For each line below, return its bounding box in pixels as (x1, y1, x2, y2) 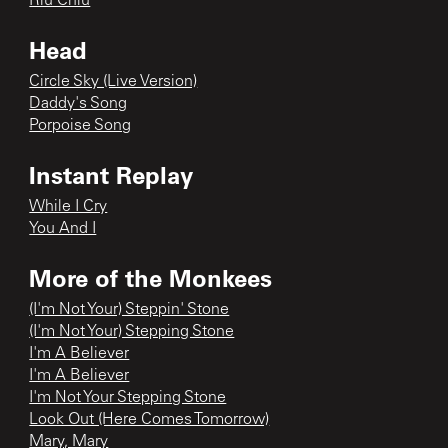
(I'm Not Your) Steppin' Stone (29, 301, 230, 318)
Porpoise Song (29, 117, 132, 134)
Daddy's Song (29, 95, 128, 112)
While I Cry (29, 198, 108, 215)
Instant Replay (29, 158, 194, 190)
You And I (29, 220, 97, 237)
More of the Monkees (29, 261, 273, 293)
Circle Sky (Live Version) (29, 73, 198, 90)
